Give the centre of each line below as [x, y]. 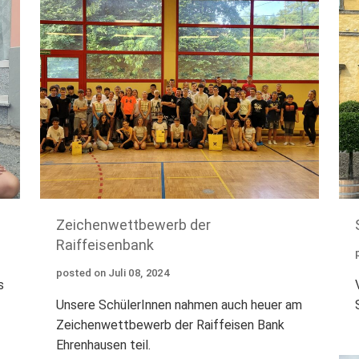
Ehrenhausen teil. [103, 345]
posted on [81, 273]
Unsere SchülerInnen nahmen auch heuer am [179, 305]
